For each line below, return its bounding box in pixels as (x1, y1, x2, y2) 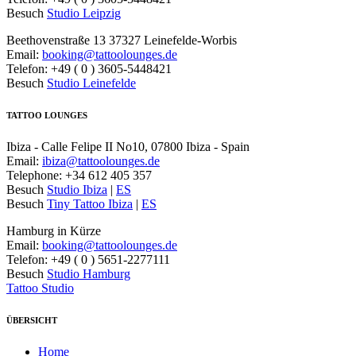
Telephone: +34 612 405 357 (6, 168, 152, 182)
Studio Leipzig (47, 6, 121, 20)
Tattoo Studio (6, 281, 74, 295)
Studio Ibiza (47, 182, 107, 196)
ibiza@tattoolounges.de (42, 153, 160, 168)
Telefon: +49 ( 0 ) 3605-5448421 (6, 61, 172, 75)
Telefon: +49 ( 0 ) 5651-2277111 (6, 252, 170, 266)
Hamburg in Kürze (6, 223, 101, 238)
